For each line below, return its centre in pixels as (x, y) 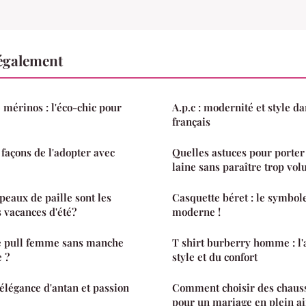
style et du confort (215, 257)
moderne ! (196, 212)
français (191, 122)
